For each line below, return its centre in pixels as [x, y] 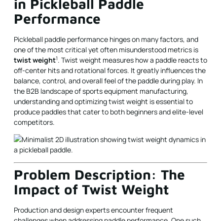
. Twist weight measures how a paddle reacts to [132, 60]
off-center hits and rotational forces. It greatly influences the [110, 71]
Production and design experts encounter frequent [93, 210]
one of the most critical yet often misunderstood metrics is [106, 50]
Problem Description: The [99, 174]
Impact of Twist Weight [92, 189]
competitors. [34, 122]
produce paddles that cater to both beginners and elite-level [109, 112]
